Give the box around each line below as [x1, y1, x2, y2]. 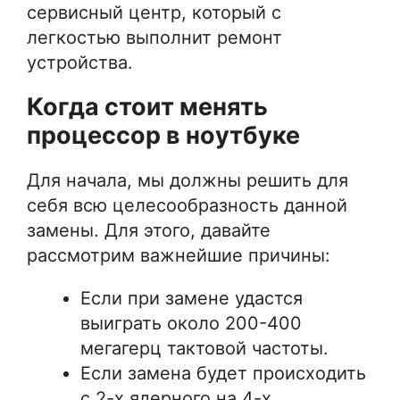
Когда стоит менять [27, 91, 268, 121]
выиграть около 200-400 [80, 312, 302, 334]
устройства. [27, 51, 133, 73]
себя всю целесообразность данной [27, 194, 347, 216]
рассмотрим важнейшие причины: [27, 244, 330, 266]
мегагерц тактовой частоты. [80, 337, 329, 359]
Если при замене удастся [80, 287, 303, 309]
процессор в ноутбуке [27, 120, 300, 150]
